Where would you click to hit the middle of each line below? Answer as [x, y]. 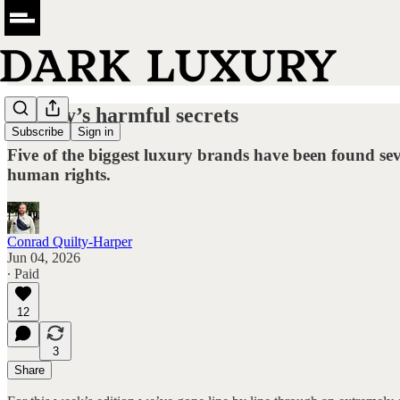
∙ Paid [23, 273]
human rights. [59, 174]
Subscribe [37, 132]
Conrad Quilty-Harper [70, 241]
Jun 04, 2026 [44, 257]
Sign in [96, 132]
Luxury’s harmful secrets [123, 115]
